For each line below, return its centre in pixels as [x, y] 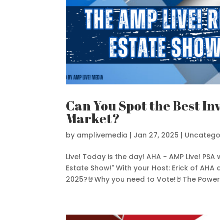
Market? [93, 118]
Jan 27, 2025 [156, 135]
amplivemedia [102, 135]
